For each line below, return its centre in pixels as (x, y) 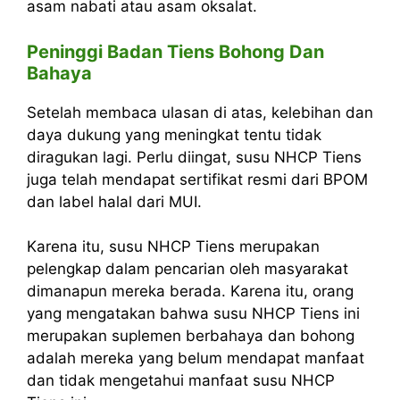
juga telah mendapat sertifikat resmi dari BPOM (197, 179)
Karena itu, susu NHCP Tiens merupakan (173, 247)
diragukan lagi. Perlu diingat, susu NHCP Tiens (194, 157)
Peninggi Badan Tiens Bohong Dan (175, 51)
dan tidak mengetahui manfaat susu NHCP (181, 381)
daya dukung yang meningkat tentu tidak (174, 134)
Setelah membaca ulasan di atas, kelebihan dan (200, 112)
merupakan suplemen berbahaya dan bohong (191, 336)
